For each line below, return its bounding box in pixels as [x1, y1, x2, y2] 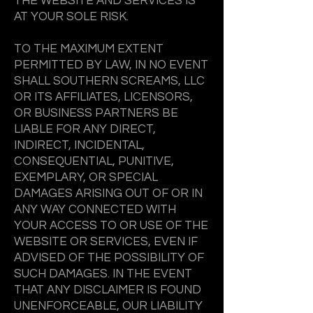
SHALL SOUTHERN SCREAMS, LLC [14, 75, 205, 87]
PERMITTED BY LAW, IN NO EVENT [14, 59, 208, 71]
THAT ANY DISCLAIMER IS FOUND [14, 284, 201, 296]
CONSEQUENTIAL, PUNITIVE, [14, 155, 174, 168]
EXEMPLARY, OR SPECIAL [14, 171, 158, 184]
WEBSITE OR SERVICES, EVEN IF [14, 235, 198, 248]
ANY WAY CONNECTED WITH [14, 203, 176, 216]
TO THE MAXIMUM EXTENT [14, 43, 163, 55]
